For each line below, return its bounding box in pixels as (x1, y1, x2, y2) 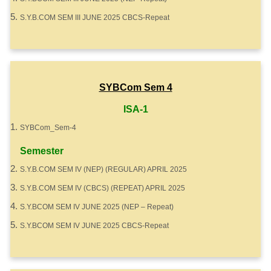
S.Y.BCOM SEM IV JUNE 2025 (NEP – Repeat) (20, 203, 174, 211)
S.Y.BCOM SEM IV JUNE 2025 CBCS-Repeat (20, 221, 169, 230)
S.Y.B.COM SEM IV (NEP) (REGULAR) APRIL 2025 (20, 165, 187, 174)
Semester (20, 146, 64, 156)
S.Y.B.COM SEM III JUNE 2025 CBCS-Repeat (20, 13, 169, 22)
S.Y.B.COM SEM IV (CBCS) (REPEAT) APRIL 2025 (20, 184, 185, 192)
